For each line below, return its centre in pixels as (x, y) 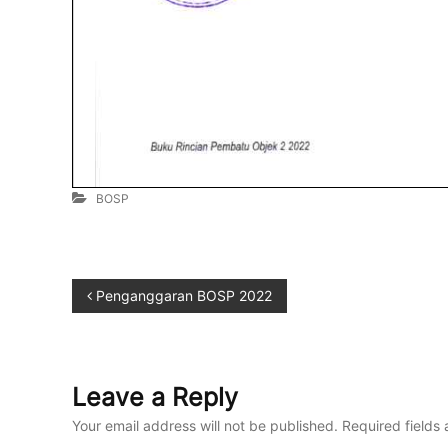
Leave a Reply (155, 397)
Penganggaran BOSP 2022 (184, 296)
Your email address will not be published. (205, 426)
